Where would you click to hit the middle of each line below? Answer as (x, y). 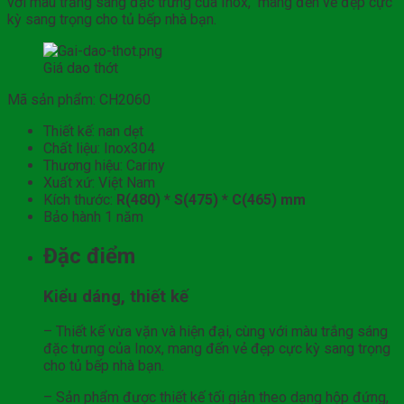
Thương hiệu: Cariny (104, 165)
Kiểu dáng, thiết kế (116, 296)
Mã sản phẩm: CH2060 (79, 99)
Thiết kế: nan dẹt (93, 131)
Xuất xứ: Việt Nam (99, 182)
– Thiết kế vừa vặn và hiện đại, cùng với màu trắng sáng (216, 332)
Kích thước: (80, 199)
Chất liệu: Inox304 (99, 148)
